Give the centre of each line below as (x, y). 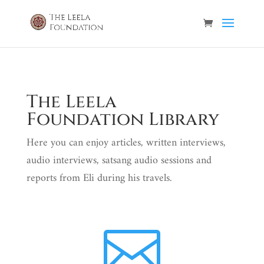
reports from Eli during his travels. (99, 178)
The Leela (71, 102)
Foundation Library (123, 120)
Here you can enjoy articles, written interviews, (126, 143)
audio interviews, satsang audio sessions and (119, 161)
